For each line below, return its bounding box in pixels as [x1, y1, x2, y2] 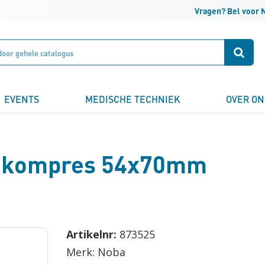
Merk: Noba [66, 245, 125, 259]
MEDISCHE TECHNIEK [85, 92, 180, 105]
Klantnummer [14, 31, 82, 44]
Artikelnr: [66, 227, 119, 241]
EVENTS [4, 92, 39, 105]
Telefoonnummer [14, 234, 100, 248]
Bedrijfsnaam [14, 132, 82, 146]
